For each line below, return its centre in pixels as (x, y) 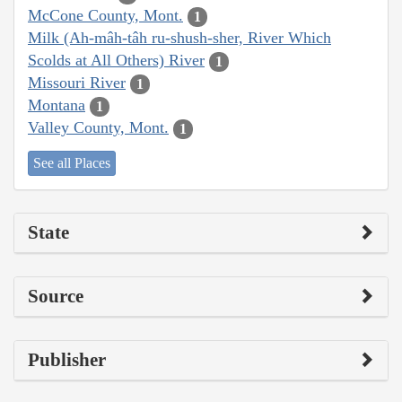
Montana (57, 105)
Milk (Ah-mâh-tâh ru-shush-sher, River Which (179, 38)
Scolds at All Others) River (116, 61)
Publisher (67, 359)
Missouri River (77, 83)
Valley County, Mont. (98, 128)
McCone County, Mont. (105, 16)
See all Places (72, 162)
